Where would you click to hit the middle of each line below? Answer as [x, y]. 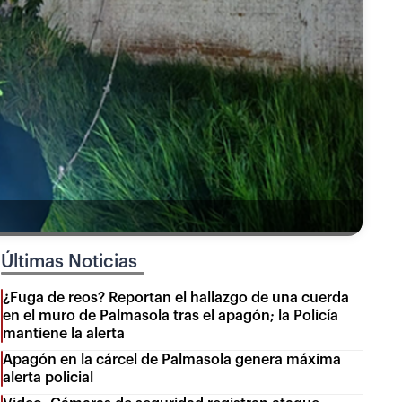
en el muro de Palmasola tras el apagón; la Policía [171, 316]
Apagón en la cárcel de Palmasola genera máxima [172, 360]
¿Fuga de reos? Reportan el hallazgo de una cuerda [176, 298]
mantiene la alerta [64, 334]
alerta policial [48, 378]
